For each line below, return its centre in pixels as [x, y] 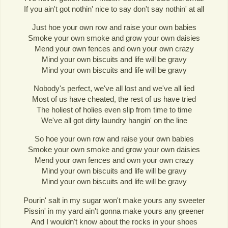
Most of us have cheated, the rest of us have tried [114, 99]
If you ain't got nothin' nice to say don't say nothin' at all [114, 9]
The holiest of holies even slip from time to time [114, 110]
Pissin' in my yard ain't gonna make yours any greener [114, 211]
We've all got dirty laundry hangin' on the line [114, 121]
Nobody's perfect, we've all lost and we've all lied [114, 89]
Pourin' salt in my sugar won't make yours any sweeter [114, 200]
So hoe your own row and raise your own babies [114, 139]
